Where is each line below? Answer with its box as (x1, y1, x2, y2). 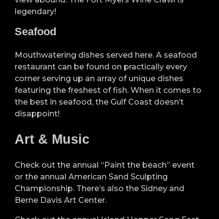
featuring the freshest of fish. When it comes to (15, 86, 201, 95)
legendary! (15, 7, 56, 17)
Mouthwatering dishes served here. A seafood (15, 50, 197, 60)
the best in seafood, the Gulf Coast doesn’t (15, 97, 184, 107)
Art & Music (15, 132, 89, 147)
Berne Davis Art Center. (15, 195, 107, 205)
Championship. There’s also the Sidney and (15, 183, 184, 193)
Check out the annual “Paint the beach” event (15, 160, 195, 170)
